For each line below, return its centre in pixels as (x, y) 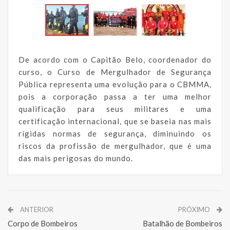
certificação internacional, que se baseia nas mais (115, 121)
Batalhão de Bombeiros (183, 223)
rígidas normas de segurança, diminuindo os (115, 133)
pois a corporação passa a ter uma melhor (115, 96)
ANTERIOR (36, 209)
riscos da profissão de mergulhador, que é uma (115, 146)
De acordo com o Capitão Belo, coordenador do (115, 59)
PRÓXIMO (195, 209)
